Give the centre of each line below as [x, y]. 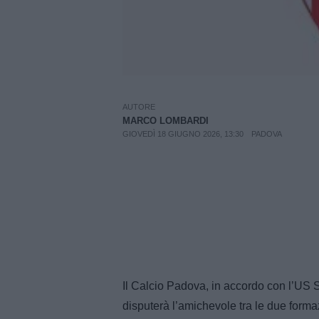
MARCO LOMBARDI [166, 121]
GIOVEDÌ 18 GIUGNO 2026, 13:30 [183, 134]
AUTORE [139, 107]
